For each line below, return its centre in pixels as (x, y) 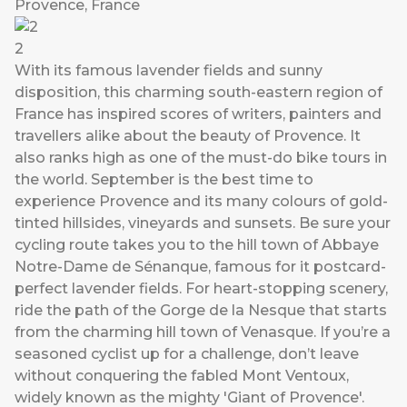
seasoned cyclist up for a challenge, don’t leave (187, 354)
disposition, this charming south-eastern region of (199, 93)
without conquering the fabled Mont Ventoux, (182, 376)
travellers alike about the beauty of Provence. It (188, 136)
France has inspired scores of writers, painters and (198, 114)
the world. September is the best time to (164, 180)
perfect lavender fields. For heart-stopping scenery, (201, 289)
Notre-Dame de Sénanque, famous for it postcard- (200, 267)
